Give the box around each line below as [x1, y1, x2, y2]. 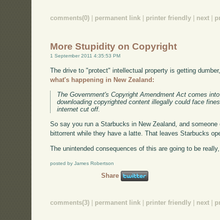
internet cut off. [57, 105, 101, 113]
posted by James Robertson [50, 161, 114, 166]
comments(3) [50, 198, 90, 206]
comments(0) [50, 14, 90, 22]
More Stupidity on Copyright [50, 41, 177, 52]
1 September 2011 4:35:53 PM [50, 53, 121, 59]
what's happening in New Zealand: [50, 76, 155, 83]
